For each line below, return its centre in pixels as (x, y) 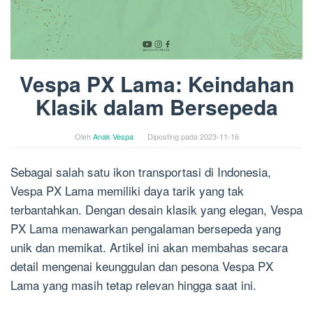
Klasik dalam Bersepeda (156, 107)
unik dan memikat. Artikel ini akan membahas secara (149, 247)
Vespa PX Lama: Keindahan (156, 84)
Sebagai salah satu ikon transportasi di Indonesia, (141, 172)
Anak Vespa (113, 137)
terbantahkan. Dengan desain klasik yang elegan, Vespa (156, 210)
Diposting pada (173, 137)
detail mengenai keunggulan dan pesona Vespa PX (142, 266)
